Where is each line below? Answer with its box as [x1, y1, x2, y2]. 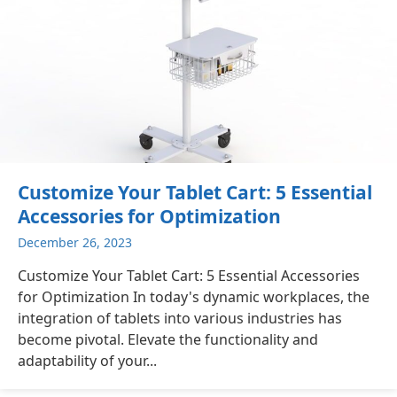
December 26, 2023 [18, 233, 132, 251]
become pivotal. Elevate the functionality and [18, 329, 318, 349]
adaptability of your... [18, 350, 157, 370]
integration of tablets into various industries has [18, 307, 342, 328]
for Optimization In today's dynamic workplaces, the [18, 286, 370, 307]
